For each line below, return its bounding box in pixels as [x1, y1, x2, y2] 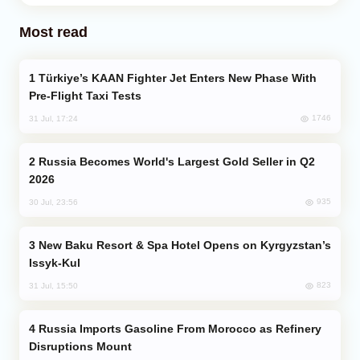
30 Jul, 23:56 [29, 197, 78, 207]
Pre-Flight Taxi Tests [29, 88, 141, 102]
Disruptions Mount [29, 339, 132, 353]
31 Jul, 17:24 [29, 113, 78, 123]
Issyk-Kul [29, 256, 80, 269]
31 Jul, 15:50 [29, 280, 78, 290]
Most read [19, 23, 88, 40]
